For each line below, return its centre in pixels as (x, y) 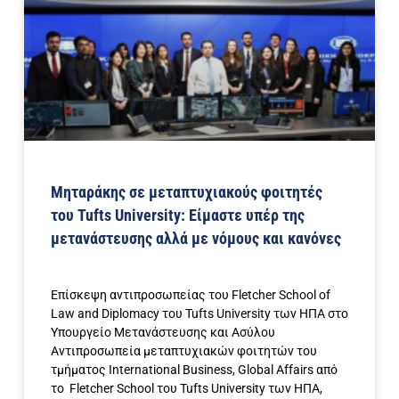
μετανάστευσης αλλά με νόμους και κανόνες (198, 238)
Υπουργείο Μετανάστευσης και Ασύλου (164, 332)
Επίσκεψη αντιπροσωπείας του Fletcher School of (191, 294)
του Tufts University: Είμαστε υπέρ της (178, 215)
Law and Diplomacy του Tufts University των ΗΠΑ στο (199, 313)
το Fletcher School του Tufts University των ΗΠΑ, (187, 388)
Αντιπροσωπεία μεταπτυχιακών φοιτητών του (184, 350)
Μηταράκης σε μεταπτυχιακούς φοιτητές (187, 191)
